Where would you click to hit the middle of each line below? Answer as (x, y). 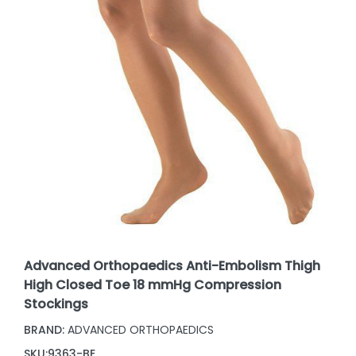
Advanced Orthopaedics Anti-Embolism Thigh (172, 265)
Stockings (56, 304)
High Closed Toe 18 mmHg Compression (153, 284)
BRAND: (44, 329)
